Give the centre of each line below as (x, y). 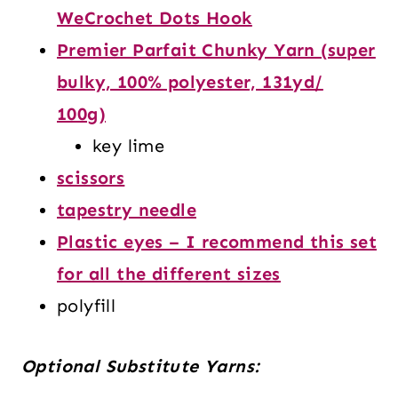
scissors (91, 178)
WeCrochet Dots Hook (155, 18)
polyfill (87, 306)
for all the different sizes (169, 274)
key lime (129, 146)
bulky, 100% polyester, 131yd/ (190, 82)
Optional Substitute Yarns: (141, 366)
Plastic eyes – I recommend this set (217, 242)
